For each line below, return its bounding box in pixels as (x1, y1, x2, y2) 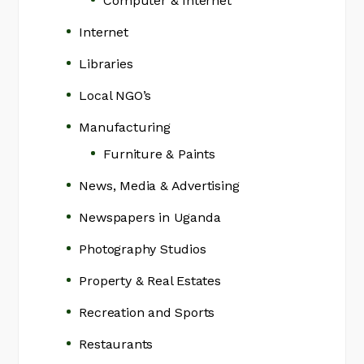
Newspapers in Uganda (79, 210, 221, 225)
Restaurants (79, 336, 154, 352)
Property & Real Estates (79, 273, 221, 288)
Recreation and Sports (79, 305, 215, 320)
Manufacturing (79, 119, 171, 135)
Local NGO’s (79, 88, 152, 103)
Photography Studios (79, 241, 206, 257)
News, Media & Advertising (79, 178, 240, 193)
